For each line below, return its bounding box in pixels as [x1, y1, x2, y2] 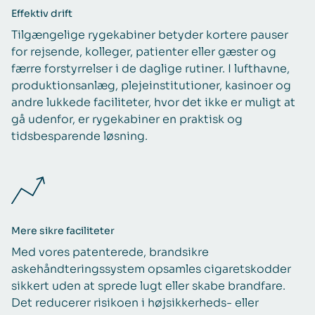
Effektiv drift [11, 7, 72, 20]
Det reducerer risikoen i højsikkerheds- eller [11, 295, 259, 311]
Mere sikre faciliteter [11, 224, 115, 238]
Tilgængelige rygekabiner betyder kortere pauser [11, 27, 288, 43]
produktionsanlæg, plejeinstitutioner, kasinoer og [11, 78, 291, 94]
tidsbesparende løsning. [11, 129, 148, 144]
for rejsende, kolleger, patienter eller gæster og [11, 44, 276, 60]
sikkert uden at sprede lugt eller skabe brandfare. [11, 278, 285, 294]
